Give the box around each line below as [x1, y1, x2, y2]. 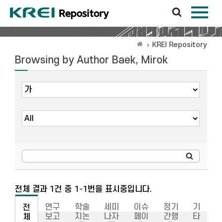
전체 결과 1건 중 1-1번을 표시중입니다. [15, 185, 152, 194]
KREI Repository [152, 41, 207, 49]
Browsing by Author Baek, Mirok [15, 55, 167, 66]
